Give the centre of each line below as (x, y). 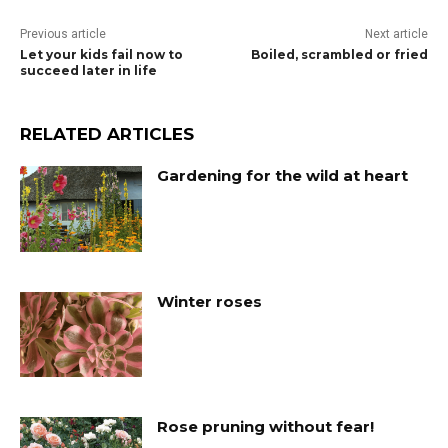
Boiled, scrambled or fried (339, 54)
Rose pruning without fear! (266, 427)
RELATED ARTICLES (107, 134)
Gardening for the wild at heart (283, 175)
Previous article (63, 34)
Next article (396, 34)
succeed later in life (88, 70)
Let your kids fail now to (101, 54)
